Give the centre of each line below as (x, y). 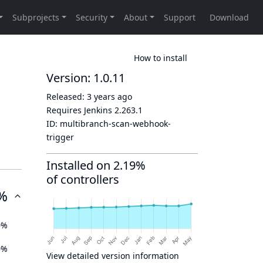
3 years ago (109, 97)
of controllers (83, 179)
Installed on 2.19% (96, 165)
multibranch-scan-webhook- (115, 124)
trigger (60, 137)
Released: (67, 97)
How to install (161, 58)
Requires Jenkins (80, 110)
